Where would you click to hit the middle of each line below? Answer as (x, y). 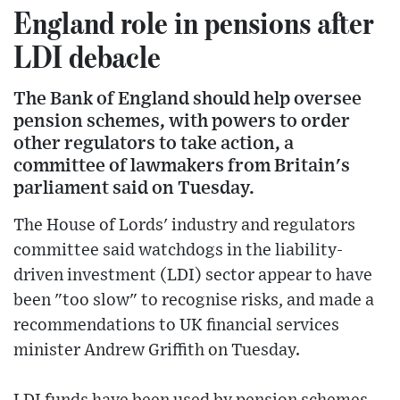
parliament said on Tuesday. (134, 187)
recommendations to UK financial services (176, 325)
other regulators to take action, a (154, 143)
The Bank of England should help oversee (187, 98)
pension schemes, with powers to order (182, 121)
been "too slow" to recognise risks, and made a (194, 300)
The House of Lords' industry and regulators (184, 225)
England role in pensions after (194, 22)
